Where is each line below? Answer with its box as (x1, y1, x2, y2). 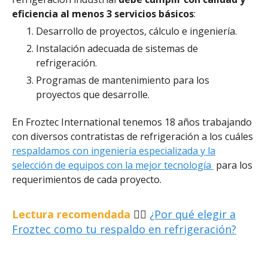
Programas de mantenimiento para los (36, 73, 209, 87)
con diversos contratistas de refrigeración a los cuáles (12, 129, 253, 143)
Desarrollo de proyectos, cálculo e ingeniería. (36, 24, 237, 38)
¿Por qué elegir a (150, 206, 236, 221)
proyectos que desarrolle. (36, 87, 150, 101)
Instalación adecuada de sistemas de (36, 41, 198, 55)
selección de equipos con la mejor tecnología (12, 158, 214, 172)
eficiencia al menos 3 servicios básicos (12, 7, 194, 20)
